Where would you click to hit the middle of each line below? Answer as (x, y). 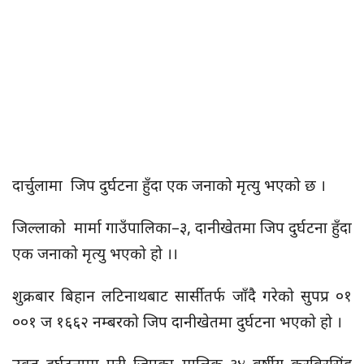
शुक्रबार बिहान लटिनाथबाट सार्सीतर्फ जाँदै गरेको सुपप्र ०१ (182, 296)
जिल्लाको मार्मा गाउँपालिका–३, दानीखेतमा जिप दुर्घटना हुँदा (182, 227)
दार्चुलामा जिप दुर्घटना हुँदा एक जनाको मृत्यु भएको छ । (171, 185)
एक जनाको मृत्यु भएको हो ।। (95, 253)
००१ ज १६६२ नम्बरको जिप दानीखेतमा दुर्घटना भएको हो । (177, 322)
